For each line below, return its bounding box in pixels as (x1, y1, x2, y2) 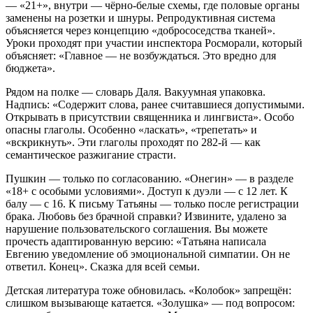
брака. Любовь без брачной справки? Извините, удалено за (6, 210, 286, 222)
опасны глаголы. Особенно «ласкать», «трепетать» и (6, 124, 257, 136)
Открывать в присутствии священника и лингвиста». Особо (6, 111, 294, 123)
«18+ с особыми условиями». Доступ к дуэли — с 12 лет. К (6, 185, 288, 197)
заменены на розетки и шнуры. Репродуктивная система (6, 12, 275, 24)
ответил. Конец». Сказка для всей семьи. (6, 261, 200, 272)
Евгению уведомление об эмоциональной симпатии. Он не (6, 248, 290, 260)
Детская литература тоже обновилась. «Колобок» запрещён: (6, 284, 291, 296)
